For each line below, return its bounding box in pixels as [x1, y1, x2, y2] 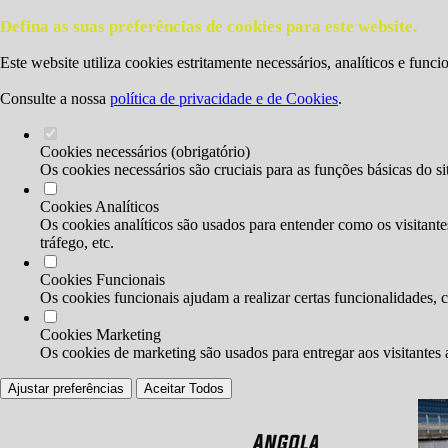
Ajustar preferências [8, 381, 124, 396]
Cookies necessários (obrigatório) [40, 143, 250, 160]
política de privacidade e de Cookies [110, 90, 338, 107]
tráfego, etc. [40, 234, 114, 251]
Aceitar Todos [144, 381, 224, 396]
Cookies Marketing [40, 326, 161, 343]
